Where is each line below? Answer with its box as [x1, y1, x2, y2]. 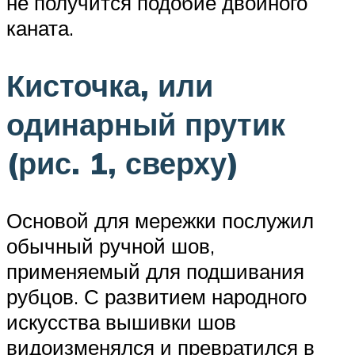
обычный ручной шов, [6, 232, 215, 258]
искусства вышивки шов [6, 308, 236, 334]
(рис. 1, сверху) [6, 143, 239, 182]
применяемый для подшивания [6, 258, 304, 284]
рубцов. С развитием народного [6, 283, 307, 309]
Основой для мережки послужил [6, 207, 314, 233]
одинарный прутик [6, 104, 285, 143]
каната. [6, 14, 74, 40]
